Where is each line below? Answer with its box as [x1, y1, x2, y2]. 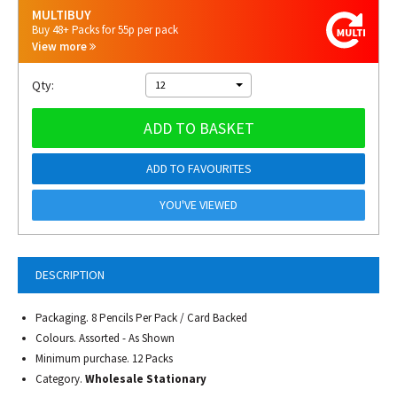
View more [32, 39, 90, 54]
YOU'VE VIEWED [160, 197, 237, 213]
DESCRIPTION [35, 267, 105, 283]
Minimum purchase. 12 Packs [35, 351, 173, 366]
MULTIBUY [32, 6, 91, 23]
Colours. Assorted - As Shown [35, 331, 175, 346]
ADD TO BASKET [143, 118, 254, 138]
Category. [35, 371, 85, 386]
